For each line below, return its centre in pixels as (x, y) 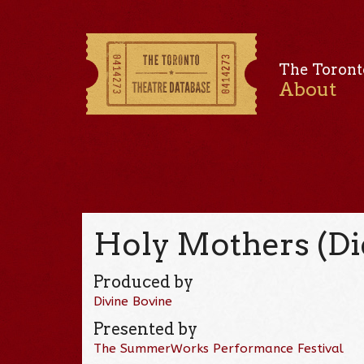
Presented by (146, 329)
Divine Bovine (133, 301)
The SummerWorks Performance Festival (219, 348)
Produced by (144, 282)
